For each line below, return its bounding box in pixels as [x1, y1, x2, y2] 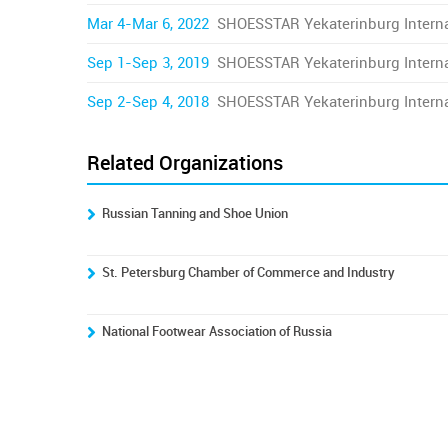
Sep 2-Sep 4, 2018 [87, 92, 209, 111]
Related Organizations [87, 150, 283, 175]
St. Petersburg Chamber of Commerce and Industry [102, 264, 395, 280]
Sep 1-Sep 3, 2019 [87, 53, 209, 72]
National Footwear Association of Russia [102, 323, 332, 339]
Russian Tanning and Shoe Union [102, 205, 288, 221]
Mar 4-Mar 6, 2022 [87, 14, 209, 33]
